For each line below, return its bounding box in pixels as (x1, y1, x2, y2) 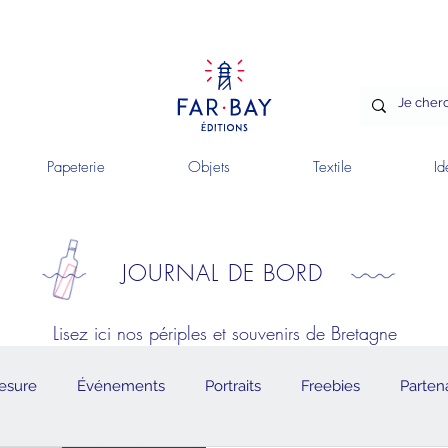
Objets (187, 157, 230, 177)
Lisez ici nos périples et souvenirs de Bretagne (52, 321, 397, 345)
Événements (77, 376, 165, 395)
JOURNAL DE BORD (121, 258, 324, 288)
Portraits (205, 376, 261, 395)
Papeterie (46, 157, 105, 177)
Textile (312, 157, 352, 177)
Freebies (301, 376, 360, 395)
